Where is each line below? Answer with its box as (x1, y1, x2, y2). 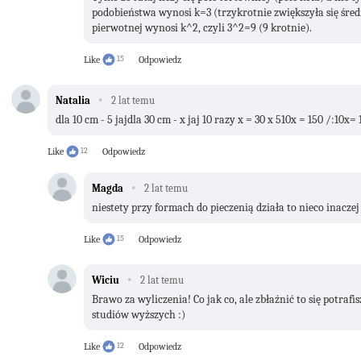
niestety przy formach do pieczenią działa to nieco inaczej (92, 200, 359, 214)
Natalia (56, 93, 90, 106)
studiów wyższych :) (92, 307, 188, 322)
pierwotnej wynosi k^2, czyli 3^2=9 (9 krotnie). (92, 20, 312, 35)
